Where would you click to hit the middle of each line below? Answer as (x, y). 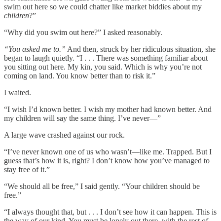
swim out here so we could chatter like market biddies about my (103, 6)
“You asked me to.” (35, 49)
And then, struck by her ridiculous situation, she (141, 49)
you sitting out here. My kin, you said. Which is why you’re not (103, 67)
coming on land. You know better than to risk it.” (80, 75)
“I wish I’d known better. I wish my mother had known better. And (108, 109)
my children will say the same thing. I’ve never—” (82, 118)
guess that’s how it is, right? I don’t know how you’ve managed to (107, 160)
